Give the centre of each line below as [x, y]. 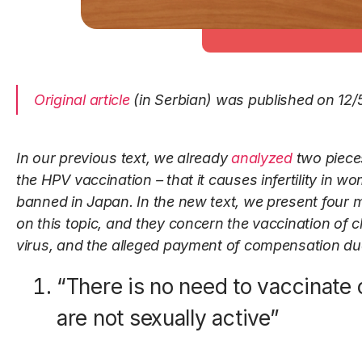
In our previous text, [83, 158]
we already [193, 158]
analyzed [262, 158]
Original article [82, 100]
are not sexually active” [168, 318]
